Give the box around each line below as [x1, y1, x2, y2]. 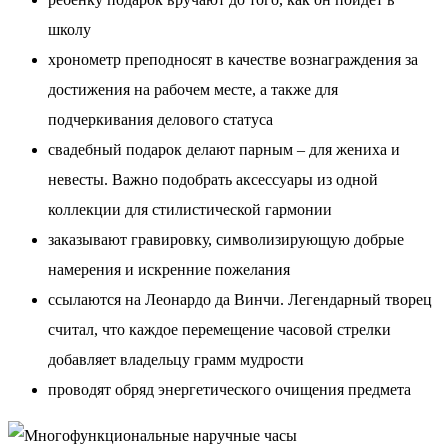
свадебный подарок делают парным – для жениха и [48, 140, 400, 158]
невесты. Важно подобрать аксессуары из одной [48, 170, 378, 188]
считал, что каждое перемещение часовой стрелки [48, 320, 391, 338]
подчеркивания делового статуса [48, 110, 273, 128]
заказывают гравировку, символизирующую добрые [48, 230, 404, 248]
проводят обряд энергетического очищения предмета [48, 380, 411, 398]
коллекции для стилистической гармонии [48, 200, 332, 218]
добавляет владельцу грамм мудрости [48, 350, 304, 368]
